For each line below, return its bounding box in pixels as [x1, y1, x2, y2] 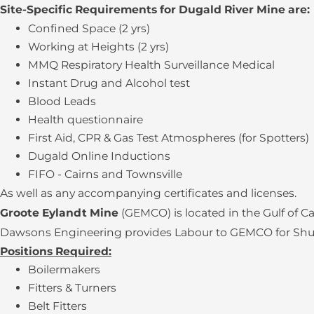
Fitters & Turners [28, 281, 116, 295]
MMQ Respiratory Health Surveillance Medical [28, 58, 275, 72]
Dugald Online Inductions [28, 149, 170, 163]
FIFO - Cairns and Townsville [28, 168, 182, 182]
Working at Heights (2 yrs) [28, 40, 169, 54]
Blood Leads [28, 95, 96, 109]
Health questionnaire [28, 113, 143, 127]
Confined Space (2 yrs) [28, 22, 150, 36]
